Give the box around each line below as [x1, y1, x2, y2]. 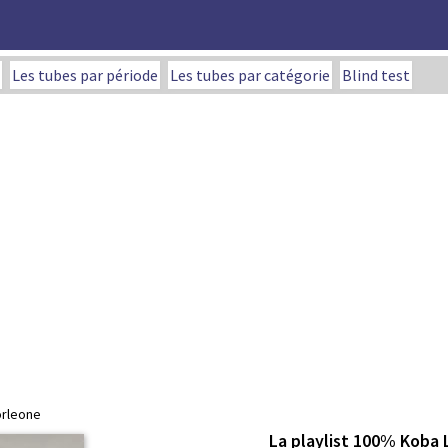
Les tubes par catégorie [170, 65, 330, 85]
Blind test [342, 65, 410, 85]
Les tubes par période [12, 65, 158, 85]
